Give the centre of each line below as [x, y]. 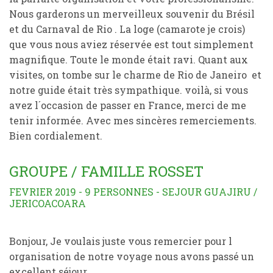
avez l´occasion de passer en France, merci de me [128, 105]
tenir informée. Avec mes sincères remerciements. [133, 120]
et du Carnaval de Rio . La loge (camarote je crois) [127, 29]
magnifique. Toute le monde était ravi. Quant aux [129, 59]
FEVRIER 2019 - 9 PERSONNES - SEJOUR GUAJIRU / [133, 192]
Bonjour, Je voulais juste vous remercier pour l [121, 241]
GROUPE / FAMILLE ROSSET [106, 171]
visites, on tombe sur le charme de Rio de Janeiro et [135, 75]
